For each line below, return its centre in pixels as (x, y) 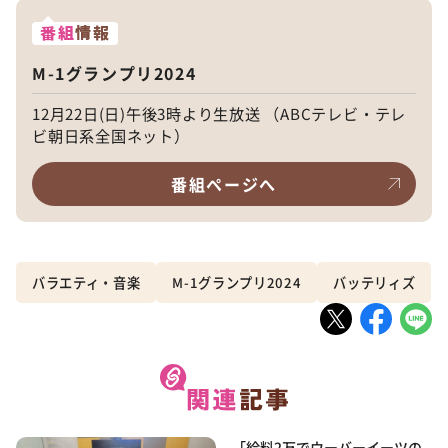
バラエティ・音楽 (86, 282)
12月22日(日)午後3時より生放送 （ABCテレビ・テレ (219, 112)
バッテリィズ (374, 282)
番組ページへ (224, 183)
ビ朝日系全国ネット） (111, 134)
